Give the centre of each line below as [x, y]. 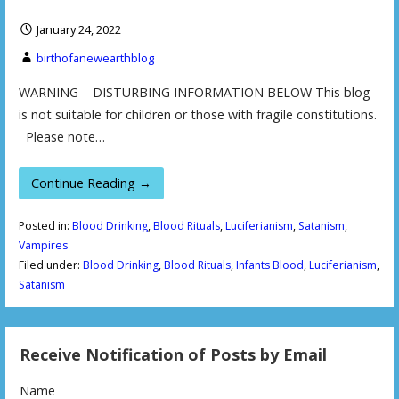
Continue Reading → [91, 183]
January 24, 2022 [78, 30]
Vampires [43, 246]
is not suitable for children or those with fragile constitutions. [197, 115]
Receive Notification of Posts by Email [174, 355]
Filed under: [50, 265]
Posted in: [45, 226]
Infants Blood [269, 265]
